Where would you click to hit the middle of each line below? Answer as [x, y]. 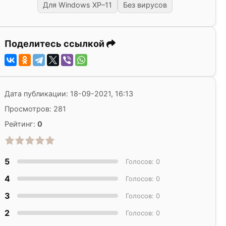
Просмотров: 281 [35, 109]
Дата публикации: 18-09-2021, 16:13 [69, 94]
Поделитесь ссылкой [55, 44]
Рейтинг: [21, 124]
